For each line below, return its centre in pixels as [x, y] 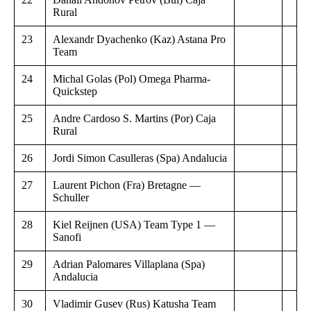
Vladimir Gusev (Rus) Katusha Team [134, 303]
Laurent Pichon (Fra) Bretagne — [127, 185]
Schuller [71, 197]
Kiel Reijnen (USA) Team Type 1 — [134, 224]
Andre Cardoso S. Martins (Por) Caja [134, 118]
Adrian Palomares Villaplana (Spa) [129, 264]
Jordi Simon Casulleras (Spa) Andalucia [140, 158]
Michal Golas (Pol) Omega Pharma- [132, 78]
